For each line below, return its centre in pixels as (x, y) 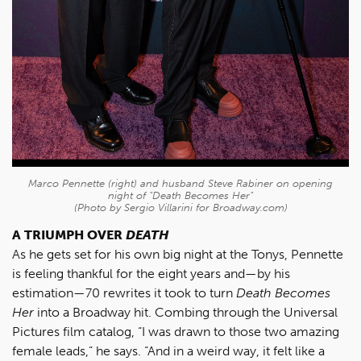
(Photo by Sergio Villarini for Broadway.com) (180, 207)
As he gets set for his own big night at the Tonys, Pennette (178, 254)
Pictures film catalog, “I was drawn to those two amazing (176, 331)
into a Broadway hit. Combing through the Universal (186, 312)
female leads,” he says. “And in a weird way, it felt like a (168, 351)
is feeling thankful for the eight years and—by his (151, 273)
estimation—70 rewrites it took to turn (124, 293)
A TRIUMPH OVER (69, 234)
